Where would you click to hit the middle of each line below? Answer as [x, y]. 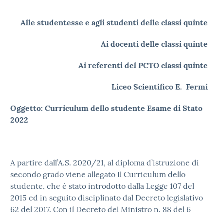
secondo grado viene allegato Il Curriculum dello [98, 174]
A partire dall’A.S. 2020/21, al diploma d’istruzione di [105, 163]
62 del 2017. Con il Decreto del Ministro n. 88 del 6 [100, 209]
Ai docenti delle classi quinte [154, 44]
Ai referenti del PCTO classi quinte [143, 65]
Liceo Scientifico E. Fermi [160, 87]
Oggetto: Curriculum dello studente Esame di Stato [106, 108]
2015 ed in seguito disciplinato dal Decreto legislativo [107, 198]
